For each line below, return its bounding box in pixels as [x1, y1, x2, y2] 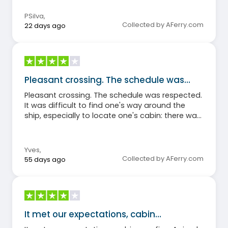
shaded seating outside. [24, 131, 115, 141]
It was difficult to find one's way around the [24, 100, 185, 111]
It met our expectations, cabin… [24, 208, 161, 220]
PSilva [24, 11, 44, 21]
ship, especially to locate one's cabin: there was [24, 110, 201, 121]
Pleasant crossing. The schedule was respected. [24, 90, 202, 101]
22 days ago [24, 20, 66, 31]
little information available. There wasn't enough [24, 121, 203, 131]
